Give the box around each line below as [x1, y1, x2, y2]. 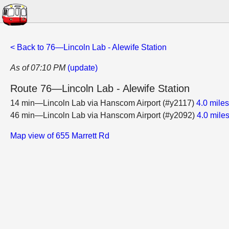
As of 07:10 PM [10, 63, 65, 72]
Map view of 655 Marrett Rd [10, 131, 109, 140]
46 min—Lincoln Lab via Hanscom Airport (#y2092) [10, 111, 197, 120]
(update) [67, 63, 98, 72]
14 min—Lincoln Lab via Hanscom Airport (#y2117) [10, 99, 196, 107]
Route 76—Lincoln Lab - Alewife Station [10, 83, 190, 94]
